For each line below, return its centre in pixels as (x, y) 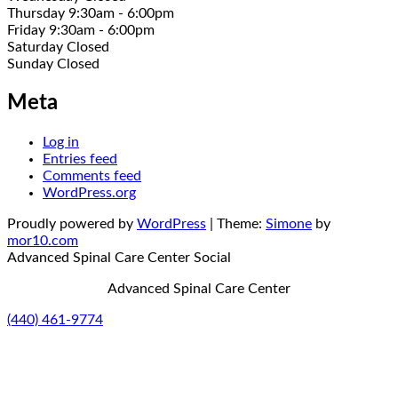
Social (212, 257)
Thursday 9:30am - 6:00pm (91, 13)
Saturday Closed (58, 47)
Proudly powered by (72, 223)
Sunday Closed (53, 64)
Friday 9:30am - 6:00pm (81, 30)
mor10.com (43, 240)
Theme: (241, 223)
